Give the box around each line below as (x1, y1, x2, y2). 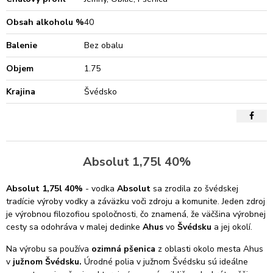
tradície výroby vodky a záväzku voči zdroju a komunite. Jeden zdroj (6, 196, 265, 207)
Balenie (6, 40, 37, 51)
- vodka (83, 183, 117, 194)
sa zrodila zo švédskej (151, 183, 238, 194)
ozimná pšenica (91, 243, 155, 255)
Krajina (6, 86, 35, 97)
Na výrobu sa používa (6, 243, 91, 255)
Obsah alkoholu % (6, 16, 84, 28)
